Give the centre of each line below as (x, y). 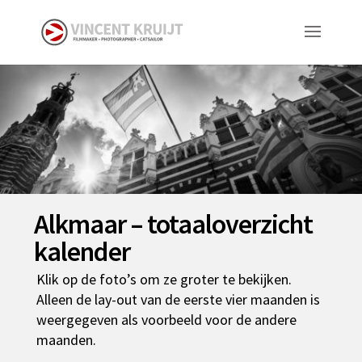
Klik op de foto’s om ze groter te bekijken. (164, 279)
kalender (82, 251)
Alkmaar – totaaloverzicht (173, 223)
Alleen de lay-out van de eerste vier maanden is (178, 299)
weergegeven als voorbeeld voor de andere (166, 319)
